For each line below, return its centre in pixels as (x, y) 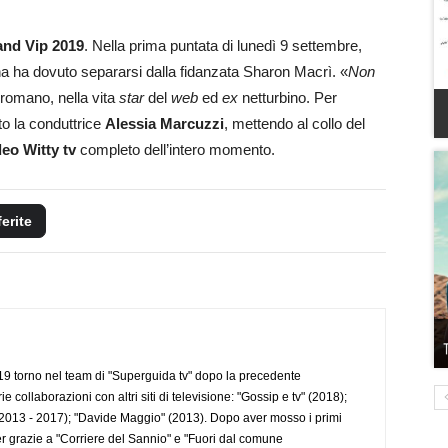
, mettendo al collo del (294, 123)
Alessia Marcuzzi (164, 123)
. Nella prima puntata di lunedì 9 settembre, (223, 45)
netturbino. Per (287, 97)
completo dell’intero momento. (175, 149)
